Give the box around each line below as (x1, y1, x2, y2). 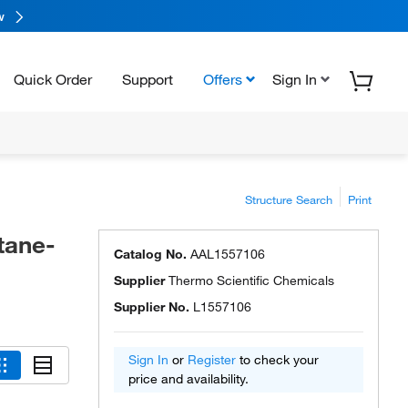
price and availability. (128, 371, 249, 387)
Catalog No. (114, 246, 187, 262)
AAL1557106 (190, 246, 265, 262)
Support (122, 69, 173, 88)
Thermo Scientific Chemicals (168, 272, 334, 289)
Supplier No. (114, 299, 189, 315)
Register (188, 352, 236, 368)
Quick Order (14, 69, 92, 88)
